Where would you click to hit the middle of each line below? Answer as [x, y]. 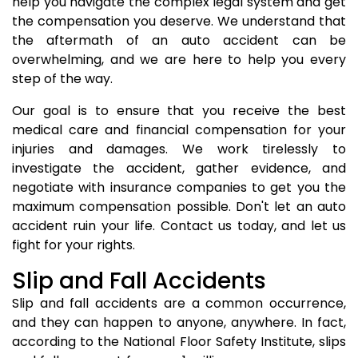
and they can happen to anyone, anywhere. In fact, [179, 322]
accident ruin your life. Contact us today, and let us [179, 226]
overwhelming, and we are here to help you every [179, 60]
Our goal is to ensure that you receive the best [179, 111]
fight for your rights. [74, 245]
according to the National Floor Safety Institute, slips [179, 342]
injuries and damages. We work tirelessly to [179, 149]
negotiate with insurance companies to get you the [179, 187]
